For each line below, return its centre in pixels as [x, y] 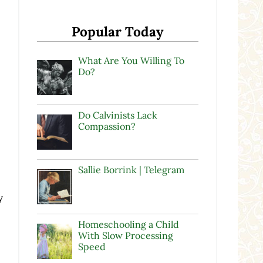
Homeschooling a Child [128, 224]
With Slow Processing [125, 235]
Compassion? [107, 126]
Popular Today [117, 31]
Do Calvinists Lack [117, 115]
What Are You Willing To [131, 60]
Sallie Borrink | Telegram [131, 169]
